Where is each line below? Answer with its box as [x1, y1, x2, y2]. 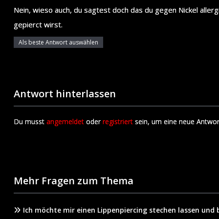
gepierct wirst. [14, 19, 63, 29]
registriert [103, 116, 133, 126]
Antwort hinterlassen [14, 87, 116, 100]
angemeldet [46, 116, 84, 126]
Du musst [14, 116, 46, 126]
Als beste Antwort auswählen [19, 38, 98, 46]
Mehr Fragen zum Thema [14, 174, 133, 187]
